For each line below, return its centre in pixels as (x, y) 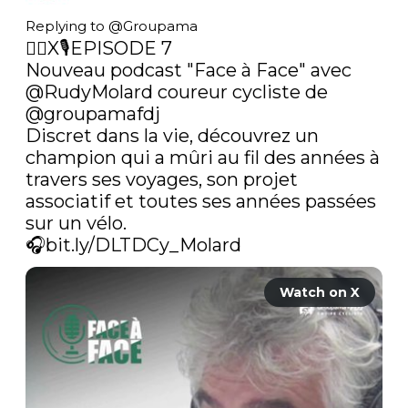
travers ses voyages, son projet (162, 179)
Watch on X (320, 292)
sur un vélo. (76, 223)
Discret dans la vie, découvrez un (172, 135)
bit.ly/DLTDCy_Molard (143, 245)
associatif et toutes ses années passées (201, 201)
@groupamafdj (93, 113)
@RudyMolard (89, 92)
